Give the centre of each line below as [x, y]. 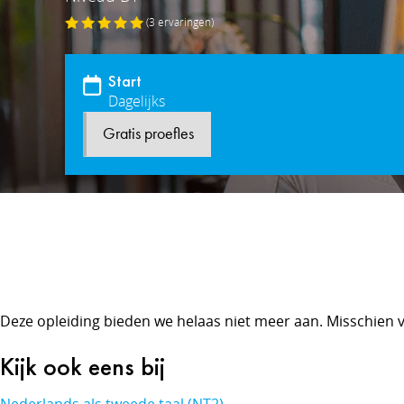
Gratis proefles [148, 134]
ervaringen [183, 22]
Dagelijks [137, 101]
